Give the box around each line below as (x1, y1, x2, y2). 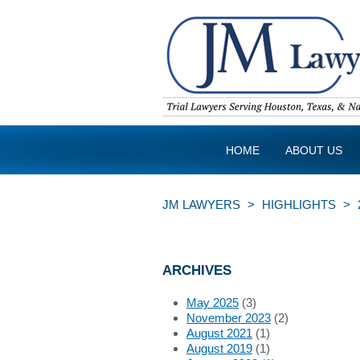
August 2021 (186, 326, 252, 340)
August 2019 (186, 342, 252, 355)
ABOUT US (285, 144, 342, 157)
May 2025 (186, 296, 239, 309)
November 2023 (186, 311, 271, 325)
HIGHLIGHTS (262, 198, 336, 211)
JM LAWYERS (162, 198, 240, 211)
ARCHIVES (162, 263, 231, 278)
